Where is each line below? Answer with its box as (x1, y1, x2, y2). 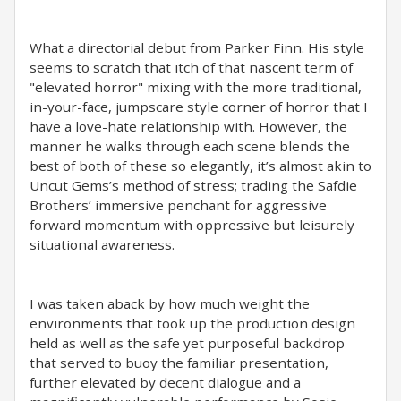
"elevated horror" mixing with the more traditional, (30, 78, 362, 96)
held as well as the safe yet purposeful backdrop (30, 334, 345, 352)
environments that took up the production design (30, 314, 355, 332)
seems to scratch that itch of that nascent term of (30, 58, 353, 76)
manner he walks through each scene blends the (30, 137, 350, 155)
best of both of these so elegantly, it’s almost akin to (30, 157, 371, 175)
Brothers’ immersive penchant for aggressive (30, 196, 327, 214)
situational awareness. (30, 235, 175, 253)
